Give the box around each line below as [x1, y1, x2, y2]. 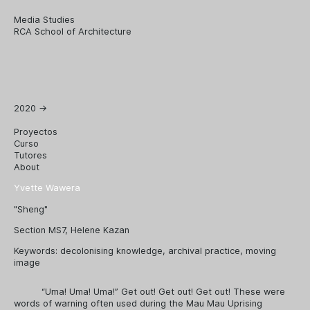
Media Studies [14, 15, 75, 25]
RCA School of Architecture [14, 26, 131, 37]
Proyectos [14, 126, 57, 137]
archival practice [168, 245, 240, 256]
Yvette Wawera [14, 183, 80, 194]
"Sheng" [14, 204, 48, 215]
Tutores [14, 149, 47, 161]
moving [246, 245, 276, 256]
